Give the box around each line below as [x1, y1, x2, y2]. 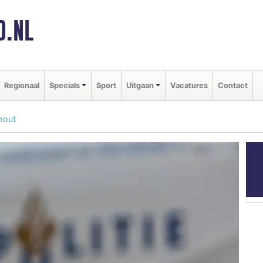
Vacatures [170, 80, 208, 90]
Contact [217, 80, 248, 90]
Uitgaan [126, 80, 154, 90]
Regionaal [4, 80, 39, 90]
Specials [49, 80, 80, 90]
